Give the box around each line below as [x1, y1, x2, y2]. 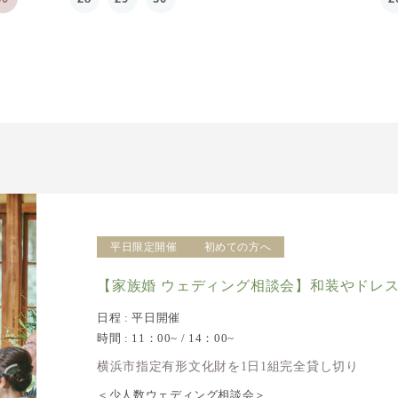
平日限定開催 [109, 241, 178, 253]
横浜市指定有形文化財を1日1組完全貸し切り [96, 360, 359, 373]
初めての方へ [203, 241, 272, 253]
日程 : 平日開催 [96, 311, 180, 324]
